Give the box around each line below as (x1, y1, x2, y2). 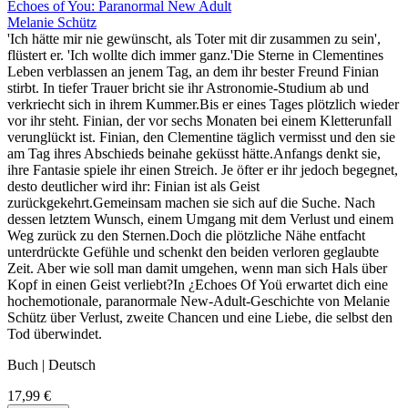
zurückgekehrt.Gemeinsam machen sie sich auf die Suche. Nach (7, 195, 375, 211)
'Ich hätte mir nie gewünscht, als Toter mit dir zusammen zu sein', (7, 31, 381, 47)
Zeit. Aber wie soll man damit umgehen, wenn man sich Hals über (7, 260, 387, 277)
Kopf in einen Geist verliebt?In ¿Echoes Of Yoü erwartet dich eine (7, 277, 388, 293)
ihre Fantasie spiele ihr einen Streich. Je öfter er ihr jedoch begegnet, (7, 162, 398, 178)
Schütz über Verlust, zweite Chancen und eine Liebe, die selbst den (7, 310, 393, 326)
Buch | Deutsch (7, 357, 96, 373)
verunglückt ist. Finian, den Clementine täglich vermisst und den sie (7, 129, 395, 146)
